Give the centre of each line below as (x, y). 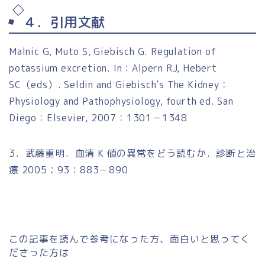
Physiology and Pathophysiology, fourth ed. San (121, 101)
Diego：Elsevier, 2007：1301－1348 (98, 117)
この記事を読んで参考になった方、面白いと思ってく (130, 239)
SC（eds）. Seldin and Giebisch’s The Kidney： (119, 84)
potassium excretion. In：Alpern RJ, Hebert (113, 68)
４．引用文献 (64, 22)
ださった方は (39, 252)
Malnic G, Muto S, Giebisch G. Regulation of (113, 51)
